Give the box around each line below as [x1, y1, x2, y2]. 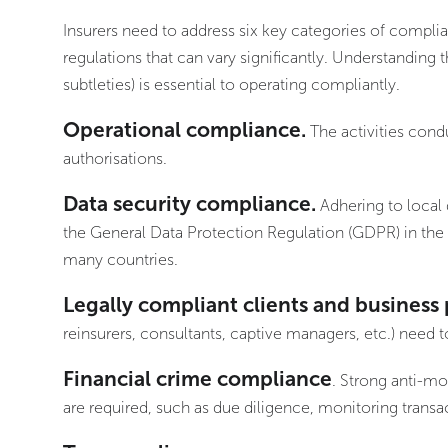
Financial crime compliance [62, 366, 332, 392]
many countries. [62, 249, 178, 269]
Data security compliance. [62, 190, 316, 216]
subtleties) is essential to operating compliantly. [62, 74, 400, 94]
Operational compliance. [62, 116, 306, 142]
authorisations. [62, 148, 167, 168]
